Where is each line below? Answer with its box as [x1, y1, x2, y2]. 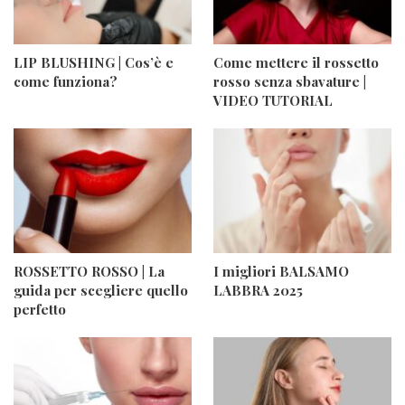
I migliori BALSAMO [213, 261, 349, 280]
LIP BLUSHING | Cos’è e [14, 53, 174, 72]
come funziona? [14, 72, 118, 91]
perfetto [14, 299, 66, 318]
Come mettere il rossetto [213, 53, 379, 72]
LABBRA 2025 [213, 280, 303, 299]
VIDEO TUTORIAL [213, 91, 333, 110]
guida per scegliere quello [14, 280, 188, 299]
